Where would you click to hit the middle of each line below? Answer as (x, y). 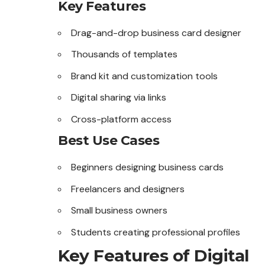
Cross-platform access (121, 119)
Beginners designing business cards (147, 167)
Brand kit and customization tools (144, 76)
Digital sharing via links (119, 98)
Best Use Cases (109, 141)
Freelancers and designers (128, 189)
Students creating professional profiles (156, 232)
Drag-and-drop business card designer (156, 33)
